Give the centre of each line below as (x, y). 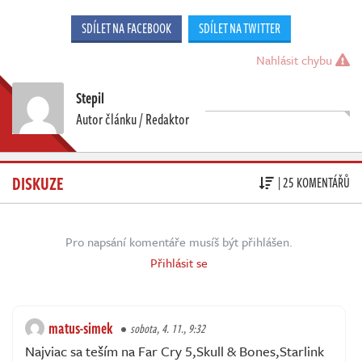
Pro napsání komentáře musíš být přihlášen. (179, 241)
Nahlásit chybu (296, 59)
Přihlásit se (179, 262)
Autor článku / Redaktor (133, 118)
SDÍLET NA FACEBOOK (126, 28)
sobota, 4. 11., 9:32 (168, 328)
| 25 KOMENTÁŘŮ (314, 183)
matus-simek (81, 328)
